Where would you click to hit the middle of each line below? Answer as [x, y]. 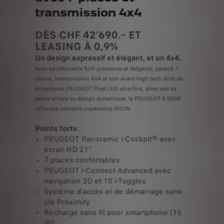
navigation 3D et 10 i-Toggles [95, 181]
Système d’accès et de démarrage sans [113, 191]
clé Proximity [67, 202]
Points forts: [57, 128]
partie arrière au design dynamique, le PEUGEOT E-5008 [108, 98]
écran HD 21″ [70, 149]
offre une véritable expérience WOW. [83, 108]
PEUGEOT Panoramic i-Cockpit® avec [110, 139]
